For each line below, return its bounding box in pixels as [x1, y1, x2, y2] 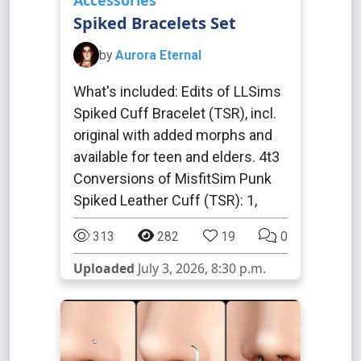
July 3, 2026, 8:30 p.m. [135, 259, 266, 277]
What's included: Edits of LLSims [73, 83, 281, 100]
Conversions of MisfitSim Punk [73, 170, 272, 187]
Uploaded [73, 259, 135, 277]
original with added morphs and [73, 127, 272, 143]
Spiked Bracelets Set [73, 12, 236, 34]
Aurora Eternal [115, 47, 201, 63]
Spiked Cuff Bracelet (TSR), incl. [73, 105, 276, 122]
